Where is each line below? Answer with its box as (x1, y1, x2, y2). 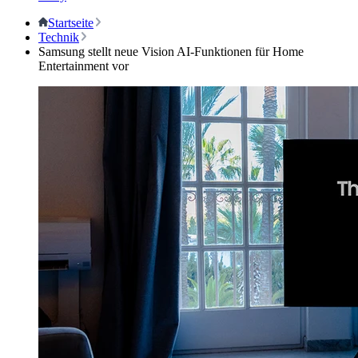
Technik (38, 30, 79, 44)
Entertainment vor (38, 59, 129, 73)
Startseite (48, 16, 93, 30)
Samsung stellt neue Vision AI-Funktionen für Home (38, 45, 304, 58)
